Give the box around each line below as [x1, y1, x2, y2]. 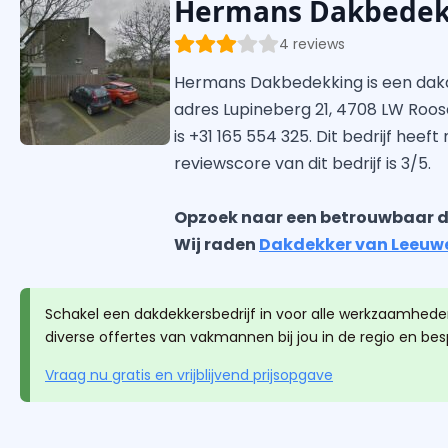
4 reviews [279, 33, 346, 54]
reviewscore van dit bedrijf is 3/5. [174, 152, 432, 176]
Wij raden [174, 233, 260, 257]
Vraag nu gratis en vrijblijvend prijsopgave [45, 365, 333, 386]
